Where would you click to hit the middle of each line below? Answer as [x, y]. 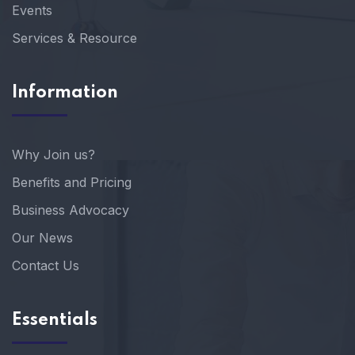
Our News [42, 238]
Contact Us [46, 265]
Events [32, 10]
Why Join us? [53, 155]
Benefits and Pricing [72, 182]
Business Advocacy [71, 210]
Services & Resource [74, 38]
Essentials [55, 320]
